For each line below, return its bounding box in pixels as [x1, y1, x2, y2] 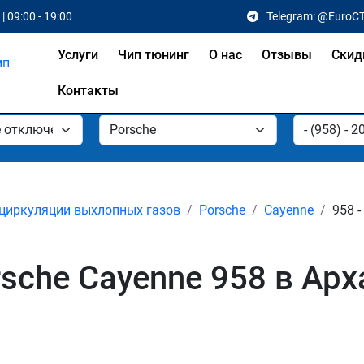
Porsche [199, 202, 245, 218]
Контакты [57, 83, 119, 98]
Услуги [57, 47, 98, 63]
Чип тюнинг [117, 47, 189, 63]
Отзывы [261, 47, 312, 63]
